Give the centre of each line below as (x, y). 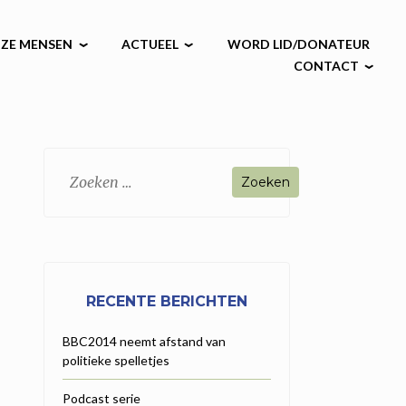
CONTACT (326, 66)
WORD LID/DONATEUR (298, 44)
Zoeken (80, 175)
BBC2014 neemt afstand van (144, 341)
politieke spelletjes (116, 360)
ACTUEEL (150, 44)
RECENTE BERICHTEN (167, 301)
